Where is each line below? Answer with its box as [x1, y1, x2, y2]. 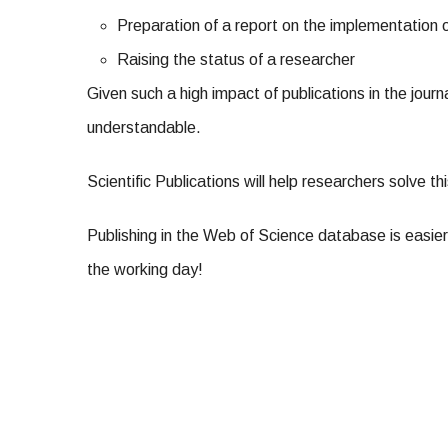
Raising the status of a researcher [117, 51, 355, 68]
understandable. [87, 119, 201, 136]
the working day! [87, 261, 203, 278]
